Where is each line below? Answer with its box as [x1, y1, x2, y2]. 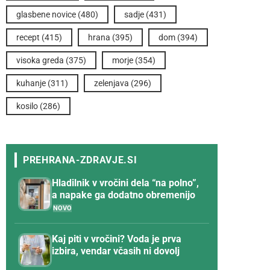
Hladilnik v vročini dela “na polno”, [52, 177, 199, 189]
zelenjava [94, 78, 129, 89]
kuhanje [16, 78, 46, 89]
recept [16, 33, 40, 43]
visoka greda [16, 55, 64, 66]
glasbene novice [16, 10, 76, 20]
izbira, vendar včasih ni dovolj [52, 245, 180, 257]
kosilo [16, 101, 38, 111]
